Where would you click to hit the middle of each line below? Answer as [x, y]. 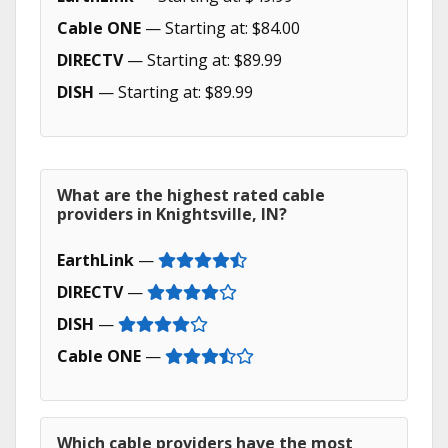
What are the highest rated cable [191, 195]
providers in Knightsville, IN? [172, 214]
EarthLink [95, 260]
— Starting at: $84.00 [220, 28]
